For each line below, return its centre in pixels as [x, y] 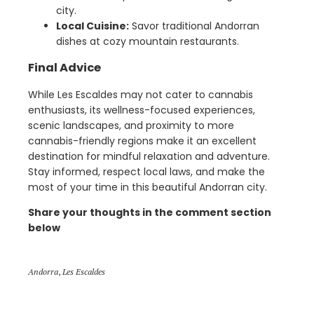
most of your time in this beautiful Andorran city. [148, 187]
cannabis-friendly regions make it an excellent [142, 141]
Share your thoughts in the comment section [150, 213]
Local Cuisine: [93, 26]
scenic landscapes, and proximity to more [131, 126]
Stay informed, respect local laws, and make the [146, 172]
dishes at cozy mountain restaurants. [148, 41]
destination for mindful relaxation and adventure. [149, 157]
